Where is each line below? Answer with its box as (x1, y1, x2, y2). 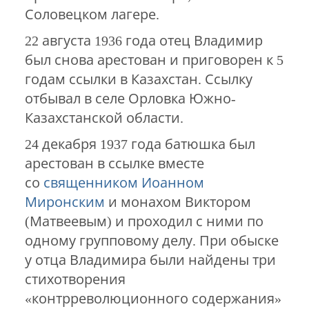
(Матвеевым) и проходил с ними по (24, 214, 263, 230)
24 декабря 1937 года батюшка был (24, 137, 255, 152)
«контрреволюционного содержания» (24, 291, 281, 307)
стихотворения (24, 272, 126, 288)
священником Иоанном (43, 175, 204, 191)
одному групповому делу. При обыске (24, 233, 279, 249)
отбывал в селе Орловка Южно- (24, 91, 236, 107)
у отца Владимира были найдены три (24, 252, 276, 268)
